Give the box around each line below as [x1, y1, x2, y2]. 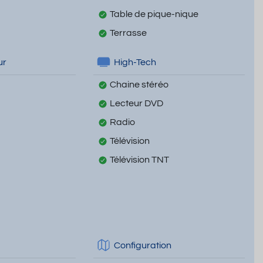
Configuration [113, 240, 171, 250]
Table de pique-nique [109, 9, 198, 19]
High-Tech [113, 57, 156, 67]
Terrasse [109, 28, 147, 38]
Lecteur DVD [109, 99, 163, 109]
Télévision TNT [109, 155, 169, 165]
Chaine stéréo [109, 80, 168, 90]
